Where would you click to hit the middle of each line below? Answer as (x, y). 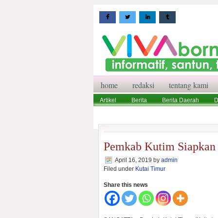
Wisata (109, 113)
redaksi (143, 85)
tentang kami (189, 85)
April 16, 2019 (133, 160)
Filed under (119, 169)
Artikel (108, 100)
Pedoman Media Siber (163, 113)
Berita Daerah (181, 100)
